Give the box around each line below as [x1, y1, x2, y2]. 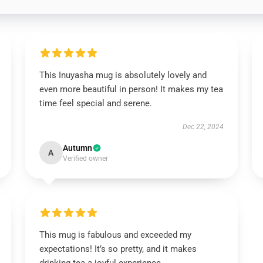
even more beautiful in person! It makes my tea [39, 84, 223, 95]
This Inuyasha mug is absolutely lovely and [39, 70, 207, 80]
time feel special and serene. [39, 98, 152, 109]
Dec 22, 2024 [183, 123, 224, 131]
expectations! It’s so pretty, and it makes [39, 244, 197, 254]
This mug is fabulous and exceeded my [39, 230, 191, 240]
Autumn [62, 143, 92, 153]
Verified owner [62, 154, 108, 163]
